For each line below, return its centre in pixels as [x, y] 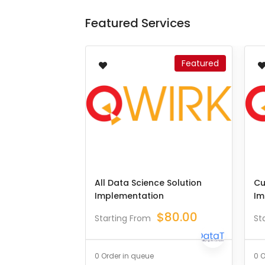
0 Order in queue [124, 256]
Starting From [123, 218]
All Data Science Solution [148, 183]
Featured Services [138, 23]
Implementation [129, 196]
